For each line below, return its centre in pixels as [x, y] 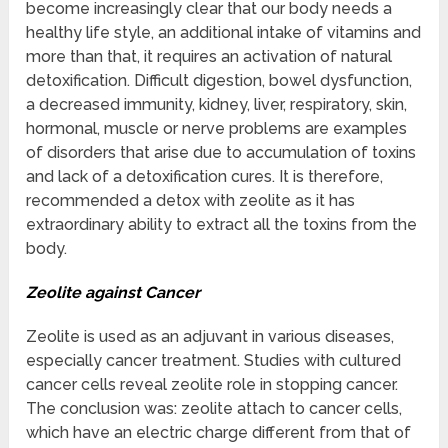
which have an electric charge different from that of [219, 433]
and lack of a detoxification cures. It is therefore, [205, 177]
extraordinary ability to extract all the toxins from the [222, 225]
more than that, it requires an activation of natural [209, 57]
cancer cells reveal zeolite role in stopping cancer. [212, 385]
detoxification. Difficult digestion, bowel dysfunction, [219, 81]
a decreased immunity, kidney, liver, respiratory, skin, [217, 105]
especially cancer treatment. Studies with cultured [214, 361]
